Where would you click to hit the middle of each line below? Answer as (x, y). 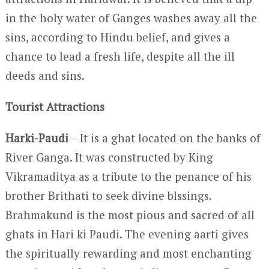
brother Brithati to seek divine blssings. (108, 195)
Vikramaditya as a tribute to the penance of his (128, 176)
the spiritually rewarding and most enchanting (128, 253)
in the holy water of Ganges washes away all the (131, 18)
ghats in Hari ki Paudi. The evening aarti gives (127, 234)
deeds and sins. (45, 75)
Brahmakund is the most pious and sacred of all (130, 215)
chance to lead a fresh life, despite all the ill (120, 56)
